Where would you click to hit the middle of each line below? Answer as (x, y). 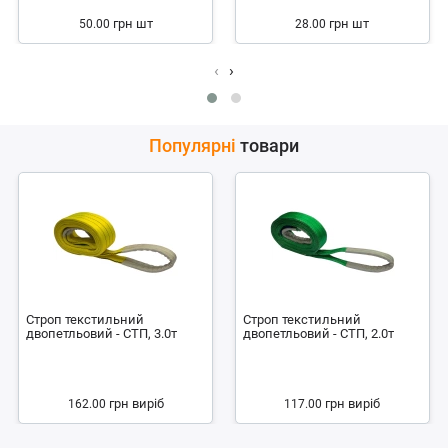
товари (267, 145)
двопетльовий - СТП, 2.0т (318, 333)
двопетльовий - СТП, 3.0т (102, 333)
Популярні (192, 145)
